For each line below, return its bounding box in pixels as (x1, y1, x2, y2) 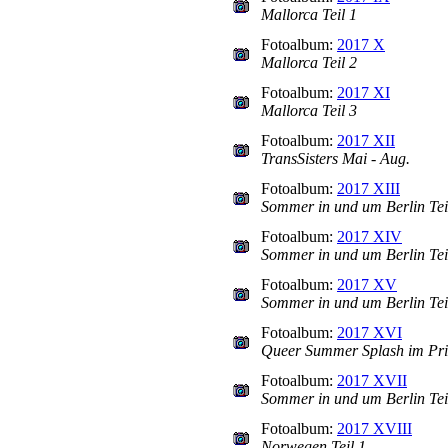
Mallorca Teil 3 (261, 102, 357, 119)
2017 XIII (337, 180, 400, 197)
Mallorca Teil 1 (261, 6, 357, 23)
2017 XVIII (337, 420, 412, 437)
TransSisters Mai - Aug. (261, 150, 410, 167)
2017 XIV (337, 228, 402, 245)
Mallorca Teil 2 (261, 54, 357, 71)
